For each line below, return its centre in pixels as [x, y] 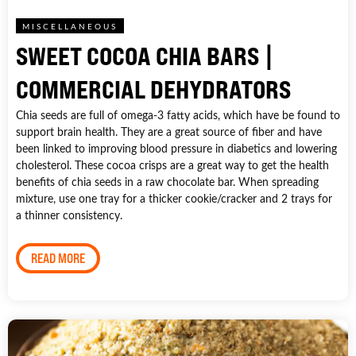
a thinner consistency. [69, 215]
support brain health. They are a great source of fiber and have [169, 131]
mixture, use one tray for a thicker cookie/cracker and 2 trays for [174, 198]
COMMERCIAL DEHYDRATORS [153, 89]
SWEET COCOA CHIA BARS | [145, 56]
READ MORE [58, 258]
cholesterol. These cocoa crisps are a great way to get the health [172, 164]
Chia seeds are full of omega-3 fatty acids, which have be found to [178, 114]
